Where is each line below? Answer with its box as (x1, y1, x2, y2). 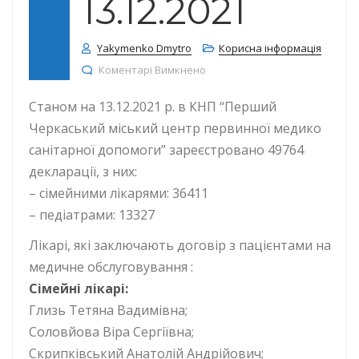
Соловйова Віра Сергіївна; (29, 323, 194, 341)
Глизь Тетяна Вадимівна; (29, 301, 188, 319)
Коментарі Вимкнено (99, 63, 206, 77)
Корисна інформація (219, 41, 321, 55)
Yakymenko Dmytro (97, 41, 192, 55)
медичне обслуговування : (29, 258, 193, 276)
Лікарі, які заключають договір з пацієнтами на (29, 236, 331, 254)
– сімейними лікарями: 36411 (29, 184, 208, 202)
